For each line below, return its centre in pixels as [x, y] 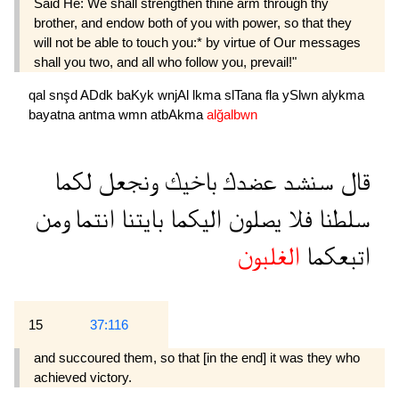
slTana [245, 94]
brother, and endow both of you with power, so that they [193, 22]
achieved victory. [83, 377]
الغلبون [269, 256]
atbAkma [179, 114]
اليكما [193, 219]
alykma [343, 94]
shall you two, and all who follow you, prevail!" [165, 61]
